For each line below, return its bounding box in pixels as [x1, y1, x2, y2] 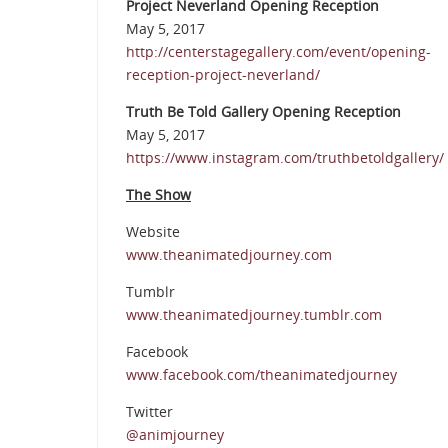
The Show [126, 185, 191, 205]
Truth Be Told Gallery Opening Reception [126, 102, 401, 122]
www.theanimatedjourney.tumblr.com [126, 305, 382, 325]
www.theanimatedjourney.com [126, 245, 332, 265]
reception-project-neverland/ [126, 65, 320, 85]
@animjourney [126, 425, 224, 445]
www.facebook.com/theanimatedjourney [126, 365, 397, 385]
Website [126, 222, 180, 242]
